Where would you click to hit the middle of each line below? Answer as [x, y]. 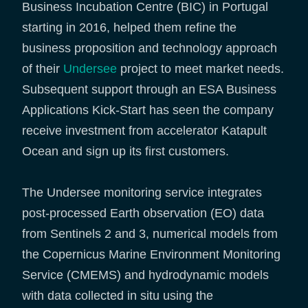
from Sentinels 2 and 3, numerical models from [150, 233]
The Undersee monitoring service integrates [142, 192]
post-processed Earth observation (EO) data [143, 213]
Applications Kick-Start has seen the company [148, 110]
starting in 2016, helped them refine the [129, 27]
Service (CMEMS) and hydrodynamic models [145, 275]
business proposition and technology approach [150, 48]
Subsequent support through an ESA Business [149, 89]
